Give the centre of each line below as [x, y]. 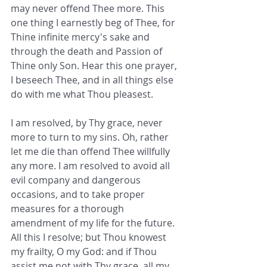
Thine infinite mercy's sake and [81, 37]
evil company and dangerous [77, 180]
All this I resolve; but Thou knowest [90, 237]
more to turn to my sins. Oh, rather [91, 137]
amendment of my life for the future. [94, 223]
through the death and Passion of [88, 52]
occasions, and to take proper [79, 195]
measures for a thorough [69, 209]
